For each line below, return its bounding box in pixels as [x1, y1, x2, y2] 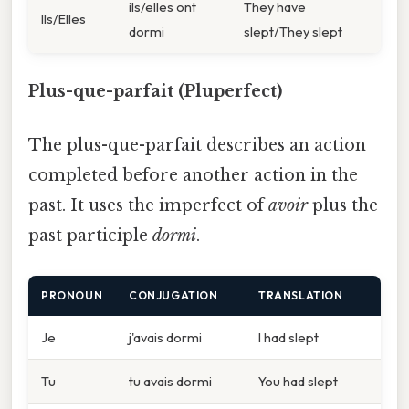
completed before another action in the [28, 165, 358, 186]
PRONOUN [41, 288, 103, 302]
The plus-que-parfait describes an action [28, 135, 366, 156]
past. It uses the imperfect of [28, 195, 268, 216]
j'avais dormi [129, 328, 202, 346]
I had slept [258, 328, 319, 346]
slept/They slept [244, 22, 342, 40]
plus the [308, 195, 378, 216]
